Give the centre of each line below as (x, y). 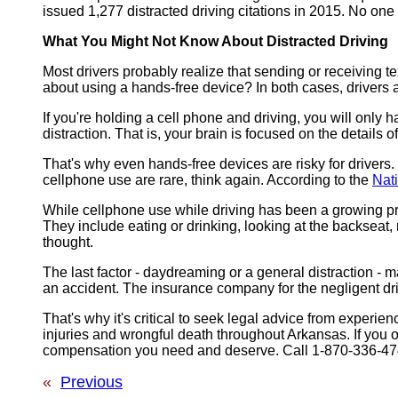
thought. (68, 243)
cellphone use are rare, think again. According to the (207, 180)
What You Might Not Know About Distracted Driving (215, 42)
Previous (92, 382)
